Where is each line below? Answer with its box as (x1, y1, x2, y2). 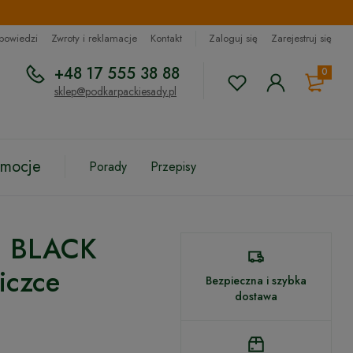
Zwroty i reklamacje (51, 31, 137, 46)
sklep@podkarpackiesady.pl (54, 84, 176, 99)
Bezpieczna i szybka (205, 273, 307, 288)
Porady (89, 158, 127, 176)
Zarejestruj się (271, 31, 332, 46)
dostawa (234, 288, 277, 304)
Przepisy (150, 158, 196, 176)
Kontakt (150, 31, 182, 46)
